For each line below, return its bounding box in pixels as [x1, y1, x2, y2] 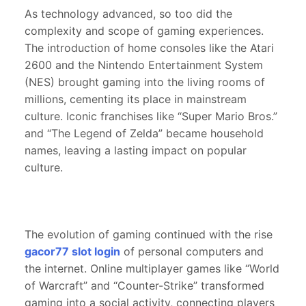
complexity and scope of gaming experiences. [25, 24, 264, 38]
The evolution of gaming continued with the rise [25, 227, 273, 242]
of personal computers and [120, 245, 264, 259]
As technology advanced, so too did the [25, 7, 232, 21]
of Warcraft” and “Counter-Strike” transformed [25, 279, 264, 293]
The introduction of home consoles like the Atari [25, 41, 274, 55]
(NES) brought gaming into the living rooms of [25, 75, 265, 89]
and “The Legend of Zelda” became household [25, 126, 264, 141]
